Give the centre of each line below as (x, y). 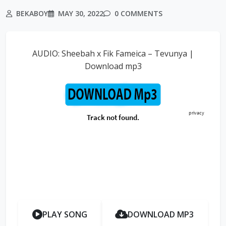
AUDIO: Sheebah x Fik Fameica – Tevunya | (113, 53)
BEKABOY (31, 13)
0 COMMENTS (137, 13)
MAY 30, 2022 (80, 13)
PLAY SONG (65, 214)
